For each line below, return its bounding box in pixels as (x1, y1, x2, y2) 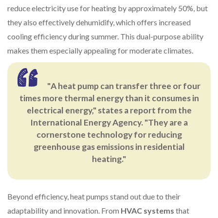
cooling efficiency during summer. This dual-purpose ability (7, 32, 203, 41)
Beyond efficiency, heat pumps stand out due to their (7, 192, 181, 201)
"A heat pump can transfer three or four (47, 81, 200, 91)
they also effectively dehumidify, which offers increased (7, 18, 191, 27)
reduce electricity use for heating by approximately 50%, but (7, 3, 208, 13)
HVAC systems (121, 206, 174, 216)
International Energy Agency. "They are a (30, 117, 188, 128)
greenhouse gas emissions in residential (33, 142, 185, 152)
